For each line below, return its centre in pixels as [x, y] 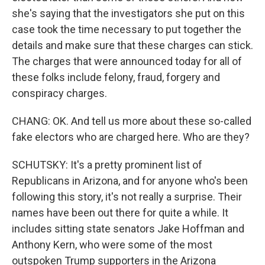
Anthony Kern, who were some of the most [112, 245]
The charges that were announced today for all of [127, 61]
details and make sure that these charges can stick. [132, 45]
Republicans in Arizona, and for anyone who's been [130, 181]
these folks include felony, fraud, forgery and [116, 77]
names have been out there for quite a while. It [120, 213]
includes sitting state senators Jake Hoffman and [128, 229]
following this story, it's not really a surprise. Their [127, 197]
